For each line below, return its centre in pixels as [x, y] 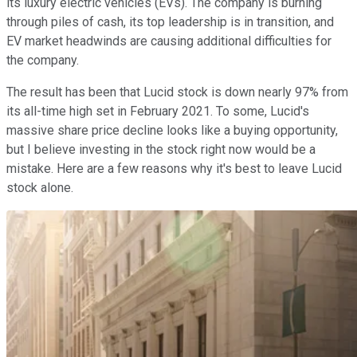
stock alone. [40, 187]
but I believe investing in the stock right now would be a [161, 149]
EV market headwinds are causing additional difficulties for [169, 41]
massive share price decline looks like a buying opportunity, [172, 130]
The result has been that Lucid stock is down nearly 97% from [177, 92]
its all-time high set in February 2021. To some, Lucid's [158, 111]
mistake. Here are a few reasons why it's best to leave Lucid [174, 168]
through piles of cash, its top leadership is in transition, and [170, 22]
